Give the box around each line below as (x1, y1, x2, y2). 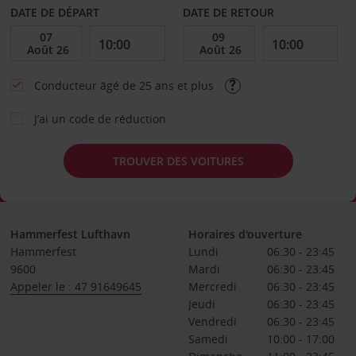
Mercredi (188, 279, 237, 294)
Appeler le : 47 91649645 (10, 279, 141, 294)
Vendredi (188, 314, 237, 329)
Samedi (188, 331, 228, 346)
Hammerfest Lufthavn (10, 226, 130, 242)
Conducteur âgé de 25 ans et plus (33, 78, 217, 93)
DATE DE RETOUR (183, 5, 275, 20)
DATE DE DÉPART (10, 5, 99, 20)
